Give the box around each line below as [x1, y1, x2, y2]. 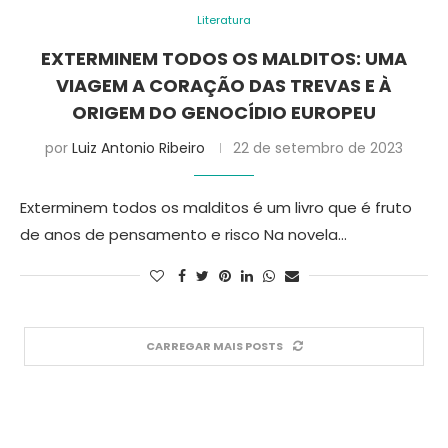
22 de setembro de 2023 [233, 138, 403, 158]
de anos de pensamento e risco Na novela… [20, 224, 347, 245]
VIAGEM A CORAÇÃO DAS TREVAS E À [56, 73, 392, 98]
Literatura [197, 12, 251, 28]
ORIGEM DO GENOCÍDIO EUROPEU [72, 100, 376, 125]
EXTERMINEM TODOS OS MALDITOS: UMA [41, 46, 407, 71]
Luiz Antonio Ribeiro [72, 138, 205, 158]
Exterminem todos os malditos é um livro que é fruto [20, 197, 412, 218]
